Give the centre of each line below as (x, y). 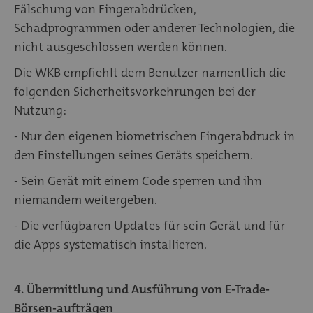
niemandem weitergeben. (86, 199)
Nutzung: (40, 110)
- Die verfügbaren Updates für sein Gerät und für (150, 225)
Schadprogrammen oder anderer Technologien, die (154, 28)
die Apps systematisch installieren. (112, 244)
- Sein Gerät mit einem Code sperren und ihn (138, 181)
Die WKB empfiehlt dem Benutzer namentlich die (150, 72)
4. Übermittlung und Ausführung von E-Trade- (142, 289)
